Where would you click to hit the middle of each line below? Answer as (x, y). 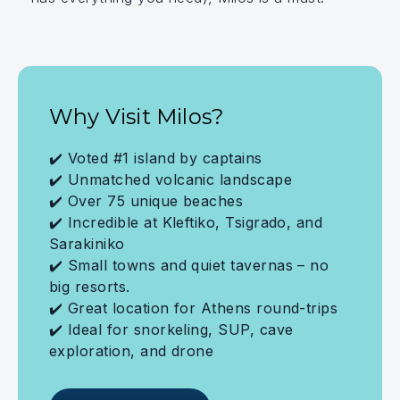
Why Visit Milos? (137, 117)
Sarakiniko (87, 244)
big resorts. (90, 287)
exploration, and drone (132, 351)
